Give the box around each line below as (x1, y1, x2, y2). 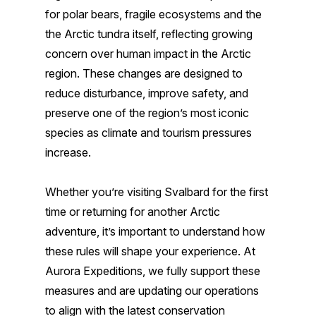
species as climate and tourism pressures (45, 126, 252, 140)
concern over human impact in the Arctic (45, 47, 251, 61)
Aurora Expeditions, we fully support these (45, 264, 260, 278)
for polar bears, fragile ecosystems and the (45, 7, 262, 21)
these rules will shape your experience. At (45, 244, 255, 258)
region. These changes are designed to (45, 66, 243, 80)
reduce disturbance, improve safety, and (45, 86, 248, 100)
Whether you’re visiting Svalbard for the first (45, 185, 268, 199)
